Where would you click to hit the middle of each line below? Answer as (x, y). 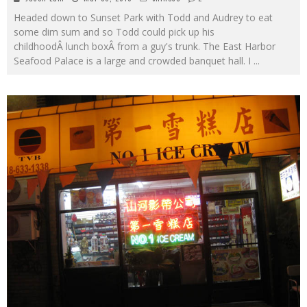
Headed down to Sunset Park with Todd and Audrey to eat (143, 17)
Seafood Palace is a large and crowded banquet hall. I (134, 60)
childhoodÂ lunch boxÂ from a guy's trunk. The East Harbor (145, 46)
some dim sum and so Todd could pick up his (114, 32)
